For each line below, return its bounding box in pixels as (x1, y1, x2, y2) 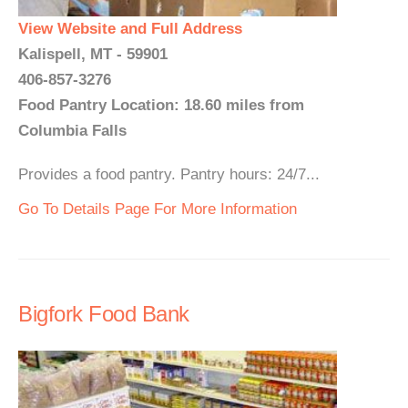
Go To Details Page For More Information (18, 200, 297, 218)
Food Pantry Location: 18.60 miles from (18, 97, 304, 114)
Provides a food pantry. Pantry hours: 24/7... (18, 166, 320, 183)
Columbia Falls (18, 122, 127, 139)
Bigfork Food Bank (18, 301, 189, 326)
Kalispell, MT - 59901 (18, 46, 168, 63)
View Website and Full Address (18, 20, 242, 37)
